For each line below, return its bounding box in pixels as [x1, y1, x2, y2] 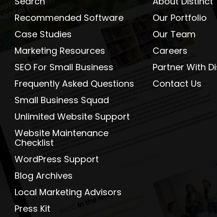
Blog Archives [15, 170, 73, 182]
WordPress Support [15, 153, 99, 165]
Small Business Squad [15, 94, 109, 106]
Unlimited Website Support [15, 110, 130, 123]
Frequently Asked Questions [15, 77, 134, 90]
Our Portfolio [153, 12, 207, 24]
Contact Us [153, 77, 201, 90]
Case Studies [15, 28, 72, 40]
